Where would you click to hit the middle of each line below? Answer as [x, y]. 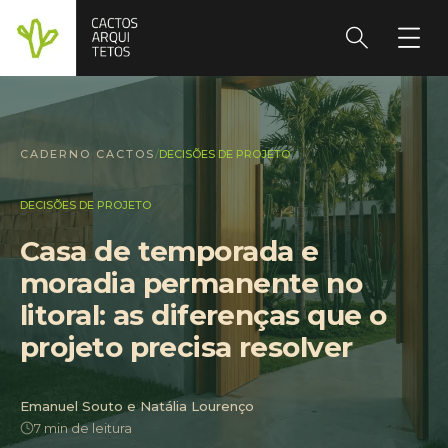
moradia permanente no [191, 283]
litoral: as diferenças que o [203, 315]
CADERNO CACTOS [87, 154]
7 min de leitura [83, 428]
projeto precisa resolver [186, 347]
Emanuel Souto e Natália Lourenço [137, 406]
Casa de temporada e [169, 251]
